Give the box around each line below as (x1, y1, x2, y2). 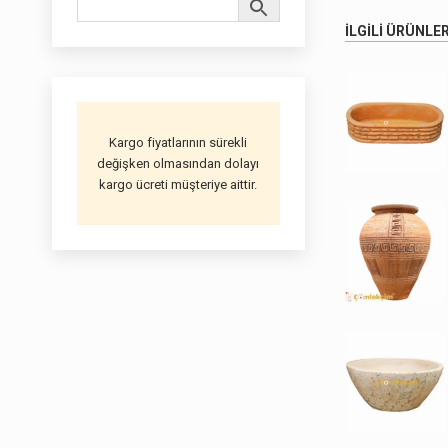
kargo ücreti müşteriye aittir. (99, 177, 258, 192)
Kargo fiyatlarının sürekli (109, 135, 248, 150)
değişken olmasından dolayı (97, 156, 260, 171)
